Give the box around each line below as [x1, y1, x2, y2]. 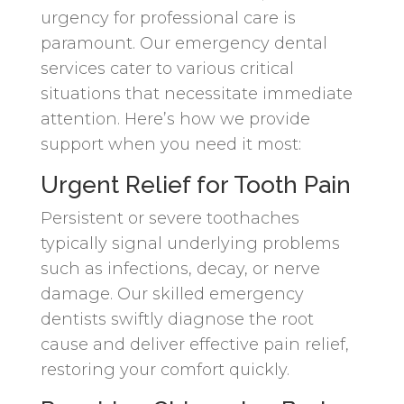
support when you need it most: [40, 133, 301, 154]
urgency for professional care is [40, 7, 296, 28]
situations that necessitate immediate [40, 83, 353, 104]
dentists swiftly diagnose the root [40, 308, 314, 329]
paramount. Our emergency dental [40, 32, 327, 53]
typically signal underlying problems [40, 233, 340, 253]
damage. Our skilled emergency [40, 283, 304, 304]
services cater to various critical [40, 58, 294, 78]
